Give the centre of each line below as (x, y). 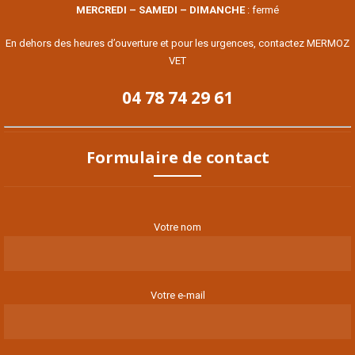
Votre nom (177, 227)
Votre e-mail (177, 296)
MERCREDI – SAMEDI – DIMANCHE (162, 10)
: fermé (263, 10)
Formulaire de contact (177, 158)
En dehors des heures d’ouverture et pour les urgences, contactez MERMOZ (177, 44)
